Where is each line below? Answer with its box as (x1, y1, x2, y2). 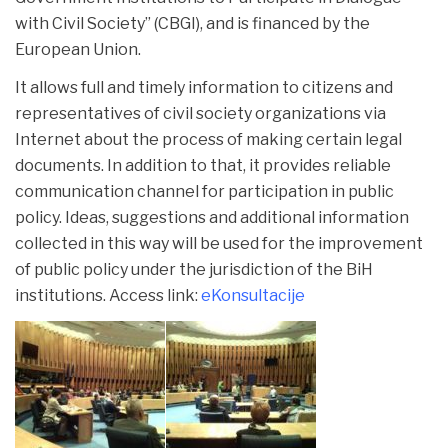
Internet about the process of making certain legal (15, 129, 402, 149)
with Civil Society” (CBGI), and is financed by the (15, 13, 370, 33)
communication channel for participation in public (15, 181, 394, 201)
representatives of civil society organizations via (15, 103, 386, 123)
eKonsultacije (201, 285, 305, 305)
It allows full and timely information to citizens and (15, 77, 393, 97)
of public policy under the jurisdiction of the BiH (15, 259, 373, 279)
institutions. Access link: (15, 285, 201, 305)
